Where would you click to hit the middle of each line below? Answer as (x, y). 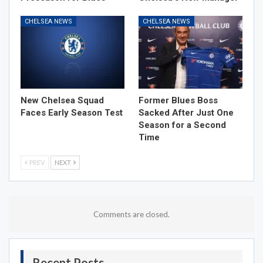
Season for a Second (182, 125)
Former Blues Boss (178, 101)
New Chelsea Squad (62, 101)
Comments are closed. (131, 215)
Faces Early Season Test (72, 113)
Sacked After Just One (186, 113)
